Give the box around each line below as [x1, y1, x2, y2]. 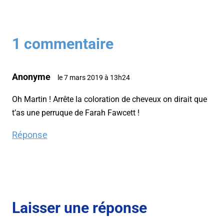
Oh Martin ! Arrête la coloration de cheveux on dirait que [12, 94, 207, 104]
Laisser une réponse [12, 198, 147, 216]
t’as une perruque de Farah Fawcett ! [12, 107, 139, 117]
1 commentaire [12, 34, 113, 52]
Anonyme [12, 71, 50, 82]
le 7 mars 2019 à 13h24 [57, 73, 130, 81]
